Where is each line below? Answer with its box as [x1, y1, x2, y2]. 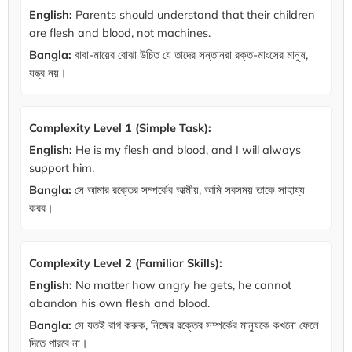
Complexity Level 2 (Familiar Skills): [29, 255, 222, 271]
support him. [29, 160, 94, 176]
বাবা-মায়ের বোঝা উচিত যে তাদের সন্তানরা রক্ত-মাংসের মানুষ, [71, 47, 308, 63]
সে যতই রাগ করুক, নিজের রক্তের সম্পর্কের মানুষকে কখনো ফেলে [71, 317, 319, 333]
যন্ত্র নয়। [29, 65, 67, 81]
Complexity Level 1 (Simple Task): [29, 120, 211, 136]
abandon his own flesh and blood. [29, 295, 210, 311]
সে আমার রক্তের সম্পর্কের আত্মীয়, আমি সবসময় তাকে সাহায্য [71, 182, 305, 198]
